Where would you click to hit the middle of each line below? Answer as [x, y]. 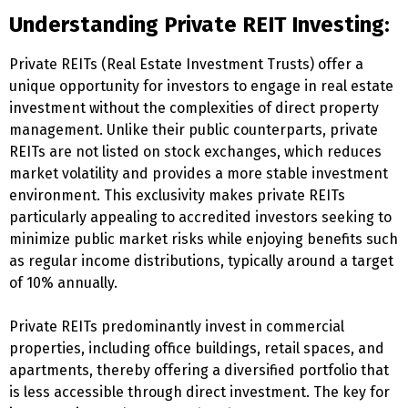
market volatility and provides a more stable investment [199, 173]
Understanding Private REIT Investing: [199, 25]
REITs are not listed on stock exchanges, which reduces [195, 152]
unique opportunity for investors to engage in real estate [201, 86]
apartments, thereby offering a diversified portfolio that [199, 370]
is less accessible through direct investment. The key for [199, 392]
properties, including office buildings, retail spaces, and [197, 348]
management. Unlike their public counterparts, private [194, 130]
